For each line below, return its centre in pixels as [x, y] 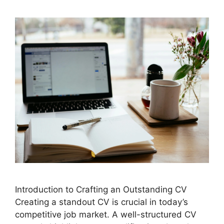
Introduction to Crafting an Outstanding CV [101, 190]
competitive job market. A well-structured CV [106, 215]
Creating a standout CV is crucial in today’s [101, 202]
